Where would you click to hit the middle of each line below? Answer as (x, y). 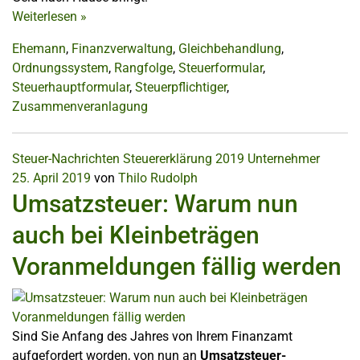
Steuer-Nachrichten (66, 159)
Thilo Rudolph (158, 178)
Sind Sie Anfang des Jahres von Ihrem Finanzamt (152, 337)
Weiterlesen (46, 17)
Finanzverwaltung (122, 49)
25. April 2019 (51, 178)
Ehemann (39, 49)
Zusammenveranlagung (80, 107)
